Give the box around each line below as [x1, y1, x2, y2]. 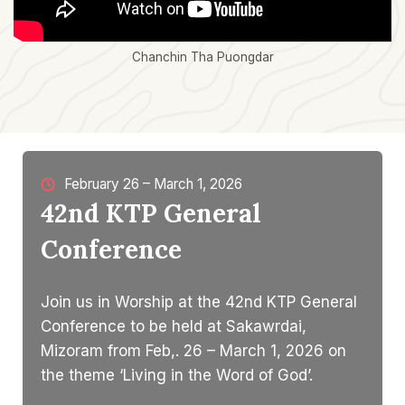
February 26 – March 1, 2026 [64, 175, 242, 193]
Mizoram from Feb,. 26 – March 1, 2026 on [41, 342, 346, 361]
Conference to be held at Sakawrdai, [41, 317, 306, 336]
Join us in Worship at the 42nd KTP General [41, 293, 357, 312]
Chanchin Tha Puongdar [131, 49, 274, 64]
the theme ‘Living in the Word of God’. [41, 366, 313, 385]
